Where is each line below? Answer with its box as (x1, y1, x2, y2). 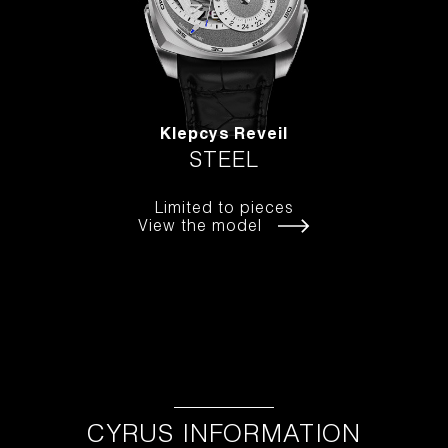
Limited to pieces (154, 201, 294, 218)
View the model (138, 219, 262, 236)
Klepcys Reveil (160, 127, 288, 144)
